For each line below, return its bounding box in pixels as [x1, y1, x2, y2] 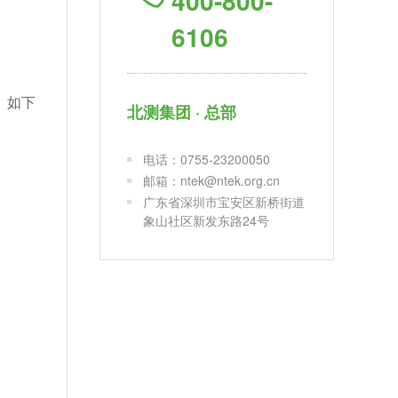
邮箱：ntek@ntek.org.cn [143, 171, 280, 189]
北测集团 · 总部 [127, 99, 236, 123]
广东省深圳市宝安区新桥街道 [143, 192, 305, 211]
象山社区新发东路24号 [143, 211, 269, 229]
